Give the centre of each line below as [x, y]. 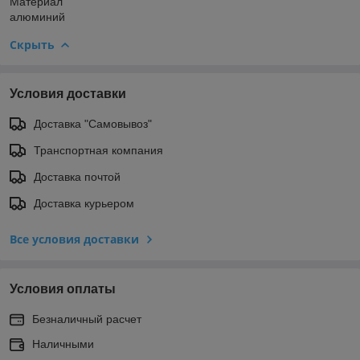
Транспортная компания [98, 150]
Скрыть [32, 44]
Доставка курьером [84, 203]
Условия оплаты [63, 288]
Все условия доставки [74, 239]
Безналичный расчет [87, 319]
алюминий [37, 16]
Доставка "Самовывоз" [93, 123]
